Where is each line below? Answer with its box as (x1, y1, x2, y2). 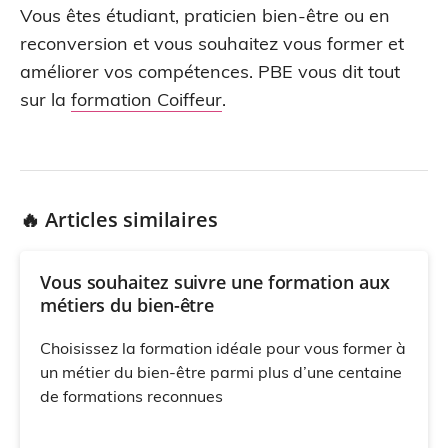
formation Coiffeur (71, 88, 222, 111)
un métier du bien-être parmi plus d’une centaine (40, 361, 402, 382)
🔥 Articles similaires (20, 206, 218, 233)
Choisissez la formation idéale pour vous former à (40, 337, 406, 358)
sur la (20, 88, 71, 111)
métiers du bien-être (40, 293, 215, 317)
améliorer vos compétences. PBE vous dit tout (20, 60, 400, 83)
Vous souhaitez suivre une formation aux (40, 270, 390, 294)
